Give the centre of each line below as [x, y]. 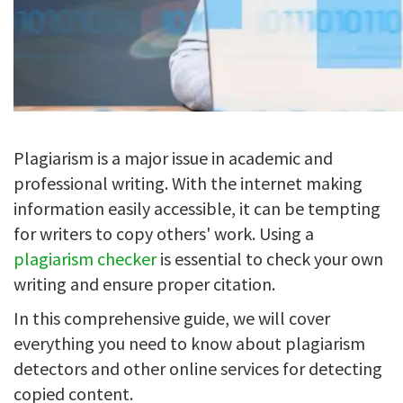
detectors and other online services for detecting [198, 368]
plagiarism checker [85, 259]
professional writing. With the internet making [188, 183]
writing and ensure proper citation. [146, 284]
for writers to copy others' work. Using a [164, 233]
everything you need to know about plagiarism [189, 343]
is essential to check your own [270, 259]
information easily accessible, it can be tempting [197, 208]
